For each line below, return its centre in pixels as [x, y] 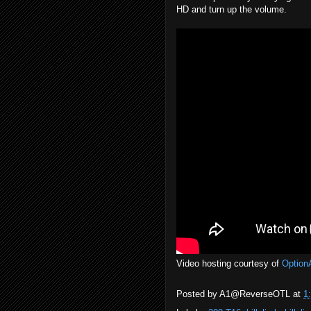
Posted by [198, 294]
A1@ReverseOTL [255, 294]
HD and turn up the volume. [232, 9]
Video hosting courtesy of [229, 263]
